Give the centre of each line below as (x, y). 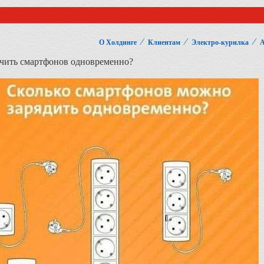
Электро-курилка (220, 42)
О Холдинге (118, 42)
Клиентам (164, 42)
